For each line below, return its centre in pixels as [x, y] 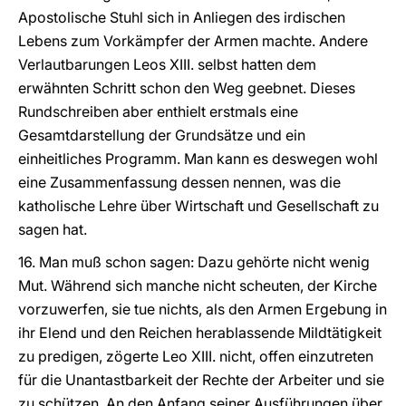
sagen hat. [53, 229]
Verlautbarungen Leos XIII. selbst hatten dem [167, 64]
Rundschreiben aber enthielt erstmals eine [158, 111]
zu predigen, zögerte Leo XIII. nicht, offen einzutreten [196, 356]
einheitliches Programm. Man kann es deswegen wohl [198, 159]
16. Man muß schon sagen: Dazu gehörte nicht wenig [194, 262]
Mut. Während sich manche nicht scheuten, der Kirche [198, 285]
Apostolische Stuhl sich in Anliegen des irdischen [182, 17]
